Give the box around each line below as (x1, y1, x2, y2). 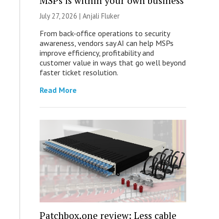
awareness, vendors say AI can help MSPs (39, 38, 174, 48)
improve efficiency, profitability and (39, 48, 154, 58)
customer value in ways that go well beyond (39, 58, 186, 68)
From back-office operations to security (39, 28, 170, 39)
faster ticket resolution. (39, 67, 118, 78)
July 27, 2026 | (39, 11, 83, 21)
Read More (39, 85, 77, 95)
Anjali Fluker (82, 11, 120, 21)
